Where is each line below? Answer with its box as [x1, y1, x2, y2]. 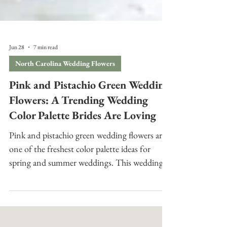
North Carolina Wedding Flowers [15, 115, 115, 124]
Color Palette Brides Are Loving [9, 164, 156, 178]
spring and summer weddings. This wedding [9, 212, 163, 224]
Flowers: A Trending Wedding [9, 148, 148, 163]
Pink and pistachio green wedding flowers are [9, 185, 166, 197]
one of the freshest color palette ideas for [9, 199, 150, 210]
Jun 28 [9, 99, 24, 107]
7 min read [33, 99, 58, 107]
